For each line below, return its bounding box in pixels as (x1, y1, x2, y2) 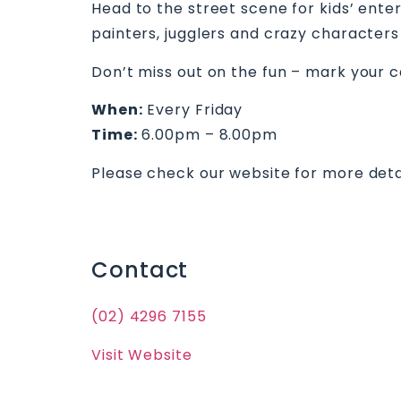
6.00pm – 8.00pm (137, 124, 277, 146)
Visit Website (91, 344, 192, 365)
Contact (91, 255, 189, 286)
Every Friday (142, 99, 243, 121)
